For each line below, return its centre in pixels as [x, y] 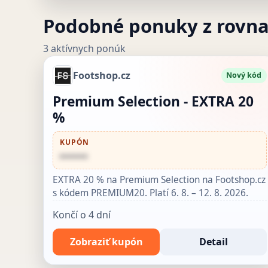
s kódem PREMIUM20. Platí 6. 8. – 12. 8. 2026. [151, 193]
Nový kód [244, 75]
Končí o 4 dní [82, 214]
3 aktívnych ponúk [84, 49]
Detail [213, 241]
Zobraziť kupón [106, 241]
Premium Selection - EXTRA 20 [153, 102]
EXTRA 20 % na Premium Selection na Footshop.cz [159, 179]
